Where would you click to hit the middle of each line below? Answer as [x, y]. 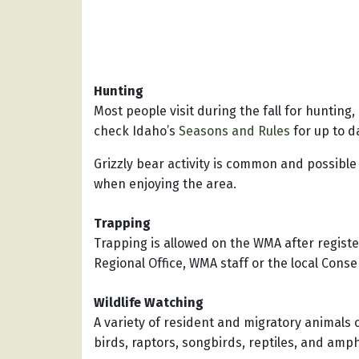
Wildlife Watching [149, 303]
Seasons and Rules [234, 131]
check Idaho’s [136, 131]
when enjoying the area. [165, 184]
